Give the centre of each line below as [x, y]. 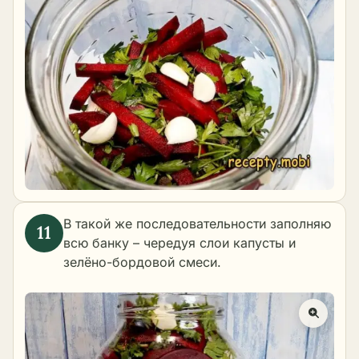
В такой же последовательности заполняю [197, 223]
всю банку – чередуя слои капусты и [179, 242]
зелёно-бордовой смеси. [142, 262]
